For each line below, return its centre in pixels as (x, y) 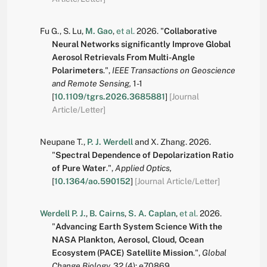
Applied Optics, (143, 168)
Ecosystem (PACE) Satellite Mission (122, 253)
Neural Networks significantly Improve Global (141, 44)
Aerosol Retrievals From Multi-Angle (123, 58)
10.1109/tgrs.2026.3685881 (110, 97)
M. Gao (99, 31)
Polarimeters (77, 71)
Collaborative (190, 31)
